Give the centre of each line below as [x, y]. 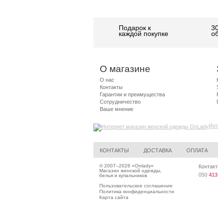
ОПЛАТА [197, 150]
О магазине [125, 69]
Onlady [143, 166]
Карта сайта [114, 197]
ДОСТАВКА [158, 150]
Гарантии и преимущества [132, 94]
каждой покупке [144, 34]
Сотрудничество [120, 102]
